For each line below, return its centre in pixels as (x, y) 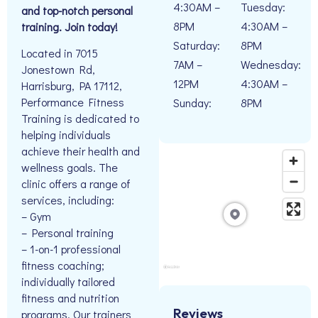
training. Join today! (70, 27)
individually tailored (68, 282)
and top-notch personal (77, 10)
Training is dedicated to (80, 119)
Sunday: (192, 103)
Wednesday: (271, 64)
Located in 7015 (60, 53)
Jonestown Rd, (58, 70)
